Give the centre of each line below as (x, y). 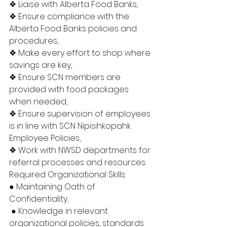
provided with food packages (70, 89)
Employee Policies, (46, 138)
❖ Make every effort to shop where (81, 53)
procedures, (35, 41)
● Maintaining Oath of (53, 187)
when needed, (39, 102)
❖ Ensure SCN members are (66, 77)
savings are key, (42, 65)
